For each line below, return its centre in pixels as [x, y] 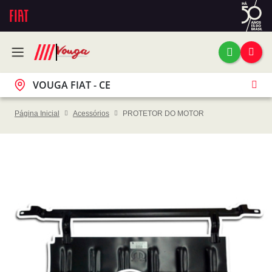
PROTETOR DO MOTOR [163, 114]
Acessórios [91, 114]
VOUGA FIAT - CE [72, 85]
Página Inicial [37, 114]
